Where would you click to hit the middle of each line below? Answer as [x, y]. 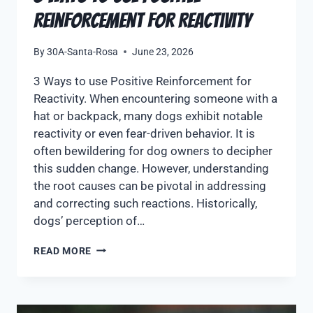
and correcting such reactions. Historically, [145, 203]
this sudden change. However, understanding [151, 168]
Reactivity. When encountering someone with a [155, 98]
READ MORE [63, 250]
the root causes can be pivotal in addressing [150, 185]
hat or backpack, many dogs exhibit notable [148, 116]
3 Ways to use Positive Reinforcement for [143, 81]
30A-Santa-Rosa [83, 51]
